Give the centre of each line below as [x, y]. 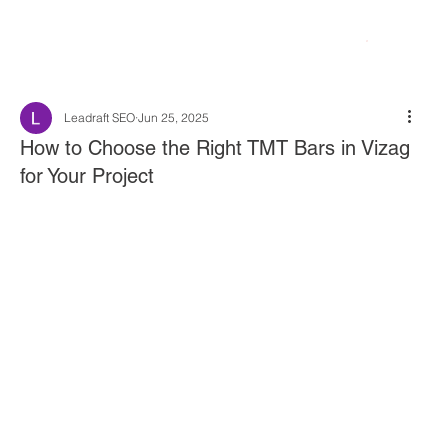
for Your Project [87, 175]
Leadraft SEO [99, 117]
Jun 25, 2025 [173, 117]
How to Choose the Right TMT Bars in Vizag [215, 147]
